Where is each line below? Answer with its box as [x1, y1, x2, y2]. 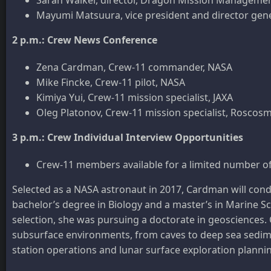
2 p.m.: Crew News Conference [12, 33, 157, 47]
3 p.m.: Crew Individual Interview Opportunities [12, 130, 243, 144]
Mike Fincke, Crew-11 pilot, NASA [36, 75, 185, 89]
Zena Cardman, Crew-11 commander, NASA [36, 60, 232, 74]
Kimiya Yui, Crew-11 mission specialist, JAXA [36, 90, 233, 104]
